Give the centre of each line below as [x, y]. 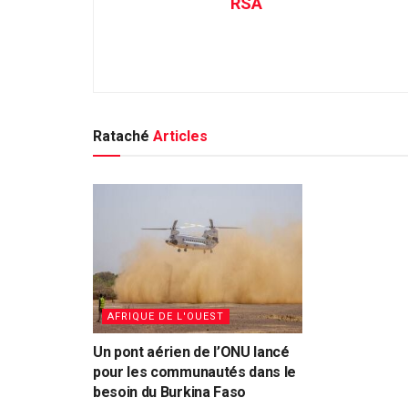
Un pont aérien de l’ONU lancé [191, 352]
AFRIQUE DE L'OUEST [166, 317]
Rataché [121, 136]
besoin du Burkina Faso [169, 393]
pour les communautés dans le [195, 372]
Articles [178, 136]
